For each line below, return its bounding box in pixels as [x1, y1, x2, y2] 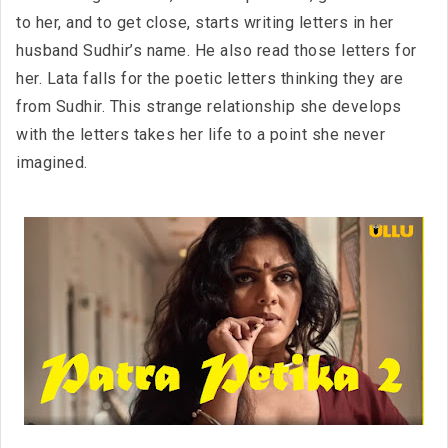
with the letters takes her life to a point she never [16, 125, 385, 144]
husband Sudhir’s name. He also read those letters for [16, 41, 417, 60]
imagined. [16, 153, 88, 172]
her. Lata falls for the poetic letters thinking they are [16, 69, 403, 88]
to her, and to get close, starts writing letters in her [16, 13, 394, 32]
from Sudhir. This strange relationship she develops [16, 97, 402, 116]
